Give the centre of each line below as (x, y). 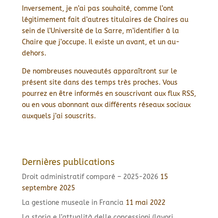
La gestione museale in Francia (73, 203)
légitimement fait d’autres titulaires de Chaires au (105, 20)
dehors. (34, 53)
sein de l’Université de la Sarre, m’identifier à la (100, 31)
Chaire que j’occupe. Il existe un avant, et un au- (100, 42)
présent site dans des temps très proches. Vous (100, 82)
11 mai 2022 (145, 203)
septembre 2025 (48, 188)
